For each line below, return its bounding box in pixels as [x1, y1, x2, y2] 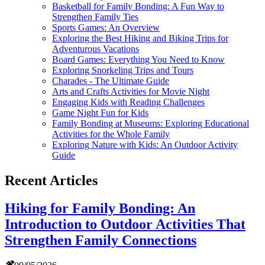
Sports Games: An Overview [52, 22, 160, 33]
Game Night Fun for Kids [52, 108, 148, 118]
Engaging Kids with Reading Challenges [52, 97, 205, 108]
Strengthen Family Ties [52, 12, 138, 22]
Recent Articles [5, 173, 98, 189]
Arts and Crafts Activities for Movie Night [52, 86, 209, 97]
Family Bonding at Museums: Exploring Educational [52, 118, 249, 129]
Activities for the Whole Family [52, 129, 170, 140]
